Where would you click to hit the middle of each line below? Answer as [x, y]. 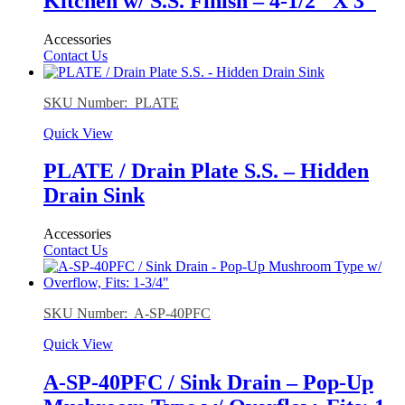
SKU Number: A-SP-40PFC [127, 314]
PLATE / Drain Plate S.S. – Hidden [206, 171]
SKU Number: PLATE [111, 102]
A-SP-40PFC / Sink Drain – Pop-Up [208, 383]
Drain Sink [94, 196]
